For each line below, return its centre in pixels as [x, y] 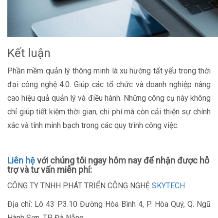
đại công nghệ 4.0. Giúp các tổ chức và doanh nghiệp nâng [109, 84]
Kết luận [29, 53]
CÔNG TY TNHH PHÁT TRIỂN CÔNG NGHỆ [80, 186]
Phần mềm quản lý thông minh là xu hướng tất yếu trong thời [109, 71]
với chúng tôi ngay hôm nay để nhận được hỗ [122, 160]
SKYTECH [168, 186]
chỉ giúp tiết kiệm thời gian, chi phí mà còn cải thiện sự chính [109, 112]
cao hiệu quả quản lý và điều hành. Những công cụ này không [109, 98]
